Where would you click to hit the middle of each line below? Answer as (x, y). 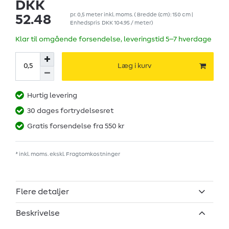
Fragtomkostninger (93, 154)
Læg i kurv (134, 66)
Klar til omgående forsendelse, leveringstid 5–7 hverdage (113, 39)
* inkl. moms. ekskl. (41, 154)
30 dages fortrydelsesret (70, 111)
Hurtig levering (52, 95)
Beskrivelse (38, 213)
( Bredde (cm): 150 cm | (163, 14)
